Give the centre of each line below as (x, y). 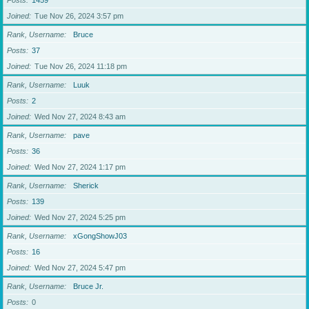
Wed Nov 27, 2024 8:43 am (80, 117)
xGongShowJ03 (100, 236)
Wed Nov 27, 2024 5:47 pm (80, 268)
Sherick (86, 186)
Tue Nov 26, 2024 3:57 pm (79, 16)
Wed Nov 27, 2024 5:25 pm (80, 217)
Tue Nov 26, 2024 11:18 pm (81, 66)
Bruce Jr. (88, 286)
